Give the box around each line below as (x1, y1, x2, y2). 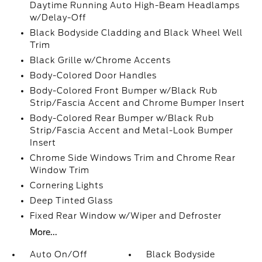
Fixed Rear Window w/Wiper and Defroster (29, 211, 222, 220)
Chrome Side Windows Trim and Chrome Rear (29, 153, 236, 163)
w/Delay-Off (29, 13, 86, 22)
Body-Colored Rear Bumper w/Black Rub (29, 113, 214, 123)
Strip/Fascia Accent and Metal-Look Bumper (29, 126, 233, 135)
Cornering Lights (29, 181, 104, 190)
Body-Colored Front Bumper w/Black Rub (29, 86, 218, 95)
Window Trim (29, 166, 89, 175)
